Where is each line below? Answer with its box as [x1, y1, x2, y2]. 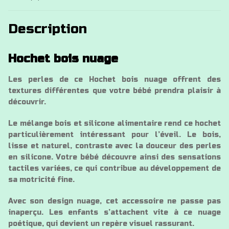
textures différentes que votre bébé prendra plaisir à [8, 86, 221, 96]
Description [8, 21, 87, 37]
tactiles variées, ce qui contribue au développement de [8, 164, 221, 173]
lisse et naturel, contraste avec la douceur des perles [8, 142, 221, 151]
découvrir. [8, 98, 46, 107]
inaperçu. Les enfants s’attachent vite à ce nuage [8, 208, 221, 217]
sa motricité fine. [8, 175, 75, 185]
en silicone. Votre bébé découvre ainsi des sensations [8, 153, 221, 162]
